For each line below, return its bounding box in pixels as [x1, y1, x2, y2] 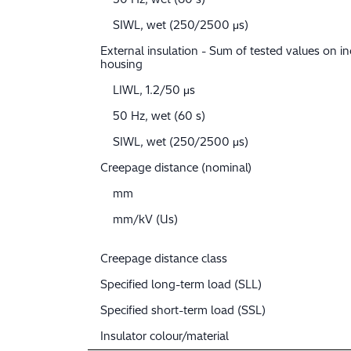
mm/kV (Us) [113, 212, 178, 227]
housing [100, 57, 143, 72]
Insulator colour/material [100, 329, 229, 344]
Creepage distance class [100, 251, 227, 266]
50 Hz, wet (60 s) [113, 109, 205, 124]
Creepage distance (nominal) [100, 161, 251, 175]
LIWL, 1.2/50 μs [113, 83, 195, 98]
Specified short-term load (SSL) [100, 303, 266, 318]
